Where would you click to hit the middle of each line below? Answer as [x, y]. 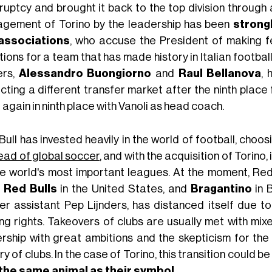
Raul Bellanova [220, 73]
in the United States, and [124, 189]
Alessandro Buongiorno [85, 73]
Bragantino [221, 189]
